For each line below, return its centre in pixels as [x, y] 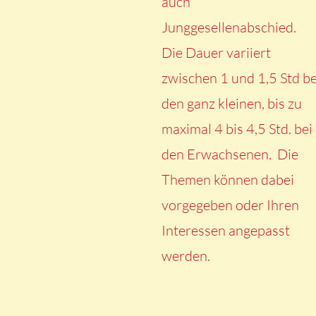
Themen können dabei [227, 180]
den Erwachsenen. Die [230, 154]
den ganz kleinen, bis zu [231, 103]
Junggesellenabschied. [229, 27]
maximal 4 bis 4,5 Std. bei [237, 129]
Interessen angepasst [225, 230]
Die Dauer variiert [216, 53]
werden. [186, 256]
